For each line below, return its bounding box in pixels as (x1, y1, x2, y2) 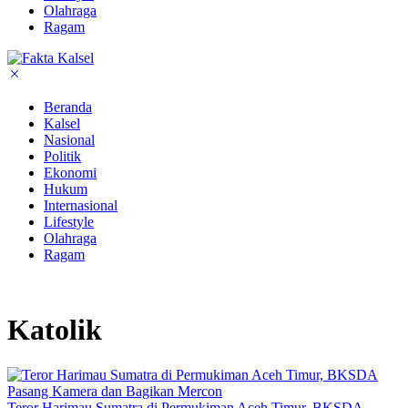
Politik (44, 148, 81, 164)
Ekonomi (44, 164, 97, 180)
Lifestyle (44, 213, 94, 229)
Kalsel (44, 115, 80, 131)
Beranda (44, 98, 92, 115)
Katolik (7, 313, 102, 347)
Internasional (44, 197, 117, 213)
